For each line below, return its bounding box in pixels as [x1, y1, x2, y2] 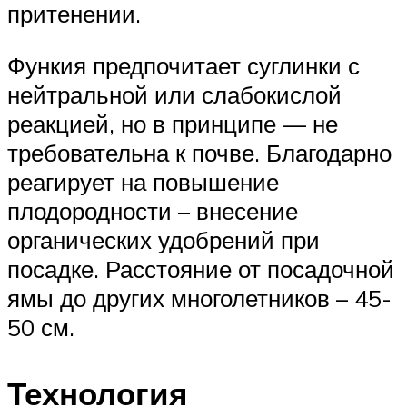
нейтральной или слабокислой [7, 80, 342, 110]
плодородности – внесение [7, 196, 298, 226]
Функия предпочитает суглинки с [7, 51, 360, 81]
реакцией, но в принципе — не [7, 109, 338, 139]
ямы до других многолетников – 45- [7, 283, 392, 313]
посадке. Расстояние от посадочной [7, 254, 394, 284]
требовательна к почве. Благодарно [7, 138, 392, 168]
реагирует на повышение [7, 167, 279, 197]
